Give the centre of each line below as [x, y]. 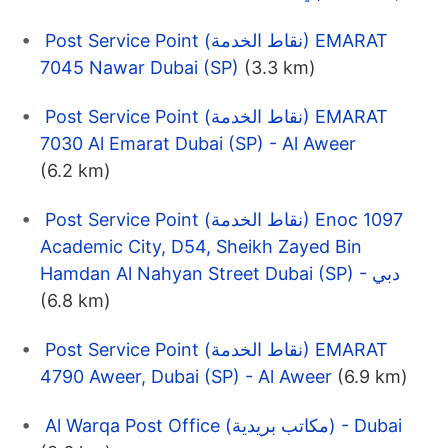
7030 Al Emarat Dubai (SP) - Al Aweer [198, 144]
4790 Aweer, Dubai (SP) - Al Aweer [186, 377]
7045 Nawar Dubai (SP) [139, 68]
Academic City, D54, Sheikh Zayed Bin [201, 247]
